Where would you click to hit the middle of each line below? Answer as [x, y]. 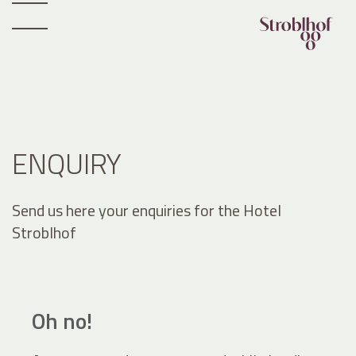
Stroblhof [44, 233]
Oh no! [62, 321]
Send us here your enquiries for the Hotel [147, 211]
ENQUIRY [67, 164]
